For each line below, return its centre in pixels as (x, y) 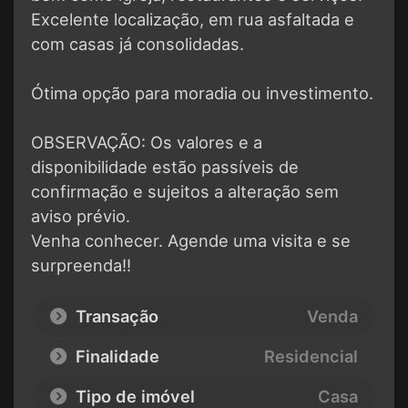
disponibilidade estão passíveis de (165, 167)
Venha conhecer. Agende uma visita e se (191, 241)
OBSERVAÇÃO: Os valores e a (147, 143)
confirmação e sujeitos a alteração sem (185, 192)
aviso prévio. (81, 216)
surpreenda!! (81, 265)
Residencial (311, 357)
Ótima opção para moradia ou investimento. (202, 93)
